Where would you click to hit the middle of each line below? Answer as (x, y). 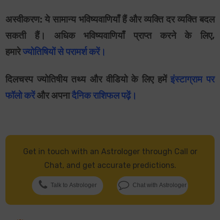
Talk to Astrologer (73, 185)
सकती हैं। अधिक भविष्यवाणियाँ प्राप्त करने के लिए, (110, 36)
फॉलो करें (20, 96)
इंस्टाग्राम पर (192, 80)
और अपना (53, 96)
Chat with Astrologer (160, 185)
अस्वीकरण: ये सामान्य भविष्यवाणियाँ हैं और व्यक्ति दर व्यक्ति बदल (110, 20)
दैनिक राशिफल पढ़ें (101, 96)
